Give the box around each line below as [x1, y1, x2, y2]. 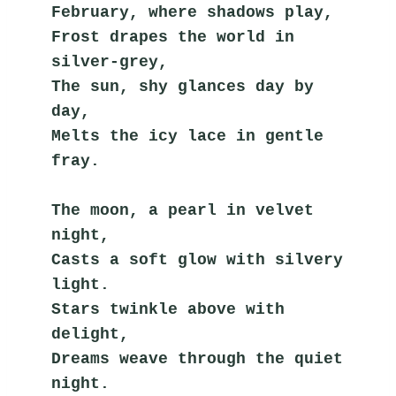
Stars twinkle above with [51, 301, 286, 319]
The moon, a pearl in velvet [51, 202, 315, 220]
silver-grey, [51, 53, 169, 72]
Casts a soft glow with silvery [51, 251, 344, 270]
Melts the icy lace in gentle [51, 127, 324, 146]
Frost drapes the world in [51, 28, 295, 47]
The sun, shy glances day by [51, 78, 315, 96]
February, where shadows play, [51, 4, 334, 22]
